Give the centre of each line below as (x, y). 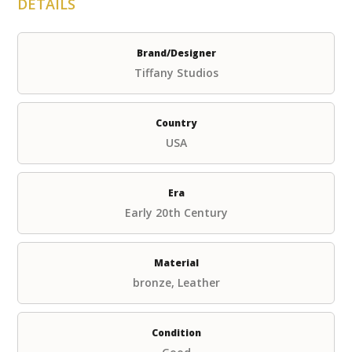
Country (176, 123)
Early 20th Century (176, 212)
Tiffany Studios (176, 72)
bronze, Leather (176, 282)
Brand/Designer (176, 53)
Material (176, 262)
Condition (176, 332)
